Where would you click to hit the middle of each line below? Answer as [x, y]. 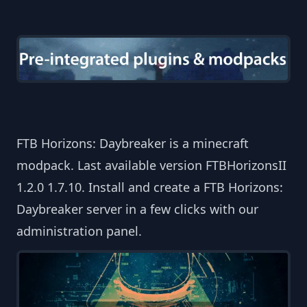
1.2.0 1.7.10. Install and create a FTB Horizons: [150, 187]
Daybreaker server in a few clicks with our [137, 209]
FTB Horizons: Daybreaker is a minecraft [133, 144]
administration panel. [79, 231]
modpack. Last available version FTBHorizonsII [151, 165]
